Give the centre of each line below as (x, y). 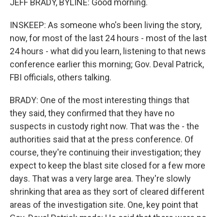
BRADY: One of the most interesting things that (100, 100)
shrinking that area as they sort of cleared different (107, 192)
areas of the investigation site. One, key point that (104, 205)
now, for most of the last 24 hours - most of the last (108, 38)
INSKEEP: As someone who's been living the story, (106, 25)
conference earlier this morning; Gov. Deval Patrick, (107, 64)
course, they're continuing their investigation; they (105, 152)
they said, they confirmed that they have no (92, 113)
